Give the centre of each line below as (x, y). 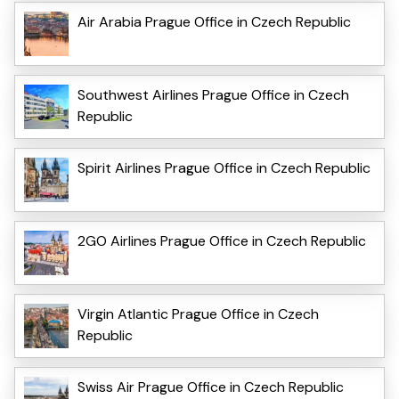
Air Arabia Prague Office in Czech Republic (214, 21)
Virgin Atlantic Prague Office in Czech (198, 313)
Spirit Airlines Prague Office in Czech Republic (224, 167)
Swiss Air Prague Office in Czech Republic (211, 387)
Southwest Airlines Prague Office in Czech (213, 94)
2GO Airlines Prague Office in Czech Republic (222, 240)
